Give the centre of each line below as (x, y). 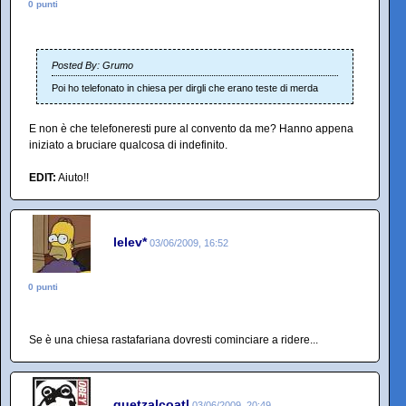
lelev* (130, 242)
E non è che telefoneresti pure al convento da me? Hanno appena (191, 129)
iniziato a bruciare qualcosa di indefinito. (128, 145)
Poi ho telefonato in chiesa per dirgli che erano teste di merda (185, 88)
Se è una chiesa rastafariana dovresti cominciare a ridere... (174, 340)
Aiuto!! (72, 178)
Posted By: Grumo (92, 65)
